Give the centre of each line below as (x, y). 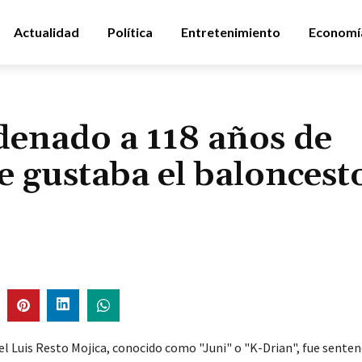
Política (130, 32)
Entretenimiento (231, 32)
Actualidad (46, 32)
